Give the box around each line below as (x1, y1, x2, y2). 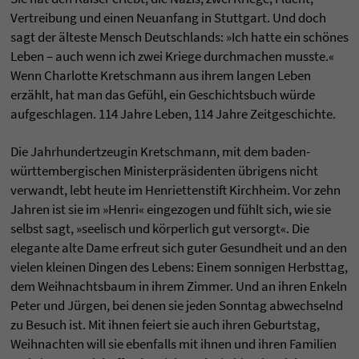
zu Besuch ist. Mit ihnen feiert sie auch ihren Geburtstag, (10, 316, 320, 334)
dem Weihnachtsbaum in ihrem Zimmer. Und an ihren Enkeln (10, 277, 347, 296)
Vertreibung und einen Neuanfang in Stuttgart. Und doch (10, 9, 326, 27)
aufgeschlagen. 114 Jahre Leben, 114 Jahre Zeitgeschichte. (10, 105, 336, 123)
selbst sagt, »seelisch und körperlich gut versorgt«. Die (10, 220, 309, 238)
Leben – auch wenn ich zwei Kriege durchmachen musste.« (10, 47, 334, 66)
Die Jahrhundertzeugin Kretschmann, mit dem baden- (10, 143, 310, 161)
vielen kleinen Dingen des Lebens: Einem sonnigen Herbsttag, (10, 258, 348, 276)
